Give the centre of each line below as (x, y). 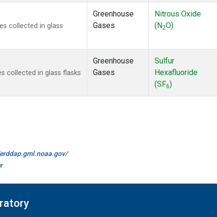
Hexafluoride (176, 73)
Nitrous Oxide (178, 14)
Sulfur (164, 61)
